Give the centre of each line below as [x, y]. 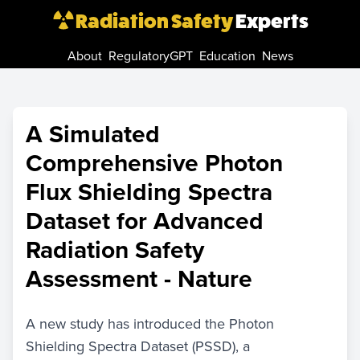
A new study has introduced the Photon [150, 323]
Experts [272, 21]
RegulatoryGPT [150, 55]
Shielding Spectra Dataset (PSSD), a [138, 346]
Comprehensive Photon [154, 163]
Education [227, 55]
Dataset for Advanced [145, 221]
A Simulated [93, 134]
